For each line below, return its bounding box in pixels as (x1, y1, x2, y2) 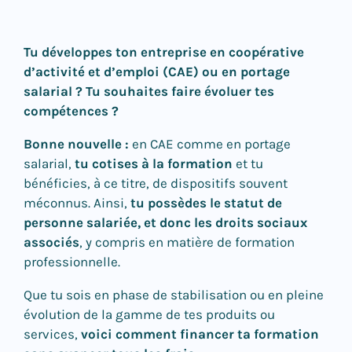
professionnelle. (24, 254, 123, 269)
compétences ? (24, 103, 119, 119)
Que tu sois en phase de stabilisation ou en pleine (24, 287, 324, 302)
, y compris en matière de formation (79, 234, 295, 250)
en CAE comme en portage (129, 136, 291, 152)
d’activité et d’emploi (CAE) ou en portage (24, 64, 290, 79)
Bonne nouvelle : (24, 136, 129, 152)
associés (24, 234, 79, 250)
